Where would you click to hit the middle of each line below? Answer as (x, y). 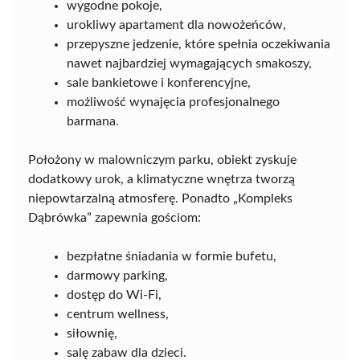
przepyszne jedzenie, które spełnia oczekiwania (198, 44)
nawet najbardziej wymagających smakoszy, (189, 63)
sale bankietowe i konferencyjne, (159, 83)
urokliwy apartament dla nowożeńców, (176, 25)
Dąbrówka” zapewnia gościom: (115, 218)
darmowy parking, (117, 276)
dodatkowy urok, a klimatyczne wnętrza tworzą (162, 179)
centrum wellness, (118, 314)
